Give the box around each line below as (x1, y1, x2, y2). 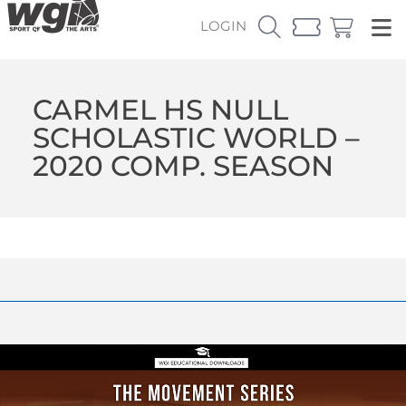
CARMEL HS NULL (32, 92, 288, 127)
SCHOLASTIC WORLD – (32, 120, 360, 155)
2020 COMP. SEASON (32, 148, 333, 183)
